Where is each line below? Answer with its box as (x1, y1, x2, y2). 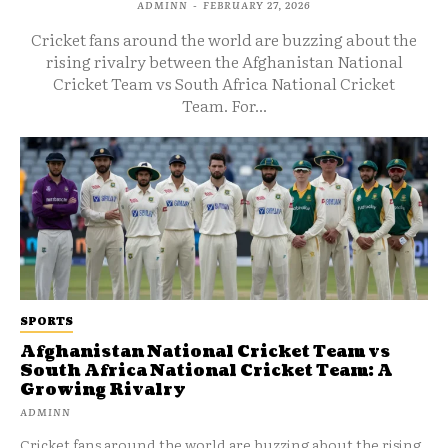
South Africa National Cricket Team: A (20, 360, 393, 383)
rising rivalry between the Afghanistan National (45, 49, 403, 73)
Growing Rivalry (20, 379, 186, 402)
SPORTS (20, 312, 73, 329)
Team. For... (181, 93, 267, 117)
